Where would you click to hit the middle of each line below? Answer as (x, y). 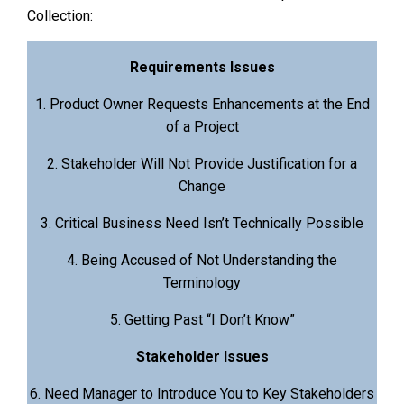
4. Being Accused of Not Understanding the (202, 261)
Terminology (202, 283)
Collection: (60, 16)
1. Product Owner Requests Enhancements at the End (202, 105)
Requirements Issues (202, 68)
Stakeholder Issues (202, 357)
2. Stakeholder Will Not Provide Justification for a (202, 164)
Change (202, 187)
